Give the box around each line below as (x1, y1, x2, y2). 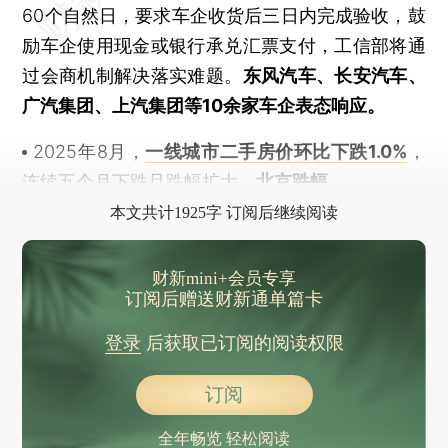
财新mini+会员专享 (152, 268, 296, 288)
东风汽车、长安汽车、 (242, 64, 426, 86)
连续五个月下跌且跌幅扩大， (22, 170, 257, 192)
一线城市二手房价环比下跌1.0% (145, 140, 408, 162)
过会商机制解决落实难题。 (22, 64, 243, 86)
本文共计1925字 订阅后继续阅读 (110, 203, 338, 221)
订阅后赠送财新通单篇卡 (125, 288, 323, 309)
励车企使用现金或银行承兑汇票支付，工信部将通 (22, 34, 426, 56)
